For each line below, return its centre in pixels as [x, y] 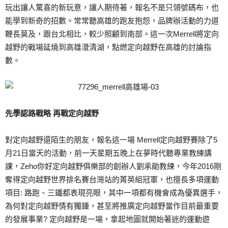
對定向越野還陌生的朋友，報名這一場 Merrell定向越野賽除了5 [111, 140]
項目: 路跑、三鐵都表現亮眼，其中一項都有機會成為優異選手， [114, 193]
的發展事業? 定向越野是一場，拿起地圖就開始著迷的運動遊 [107, 219]
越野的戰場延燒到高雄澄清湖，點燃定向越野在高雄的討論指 [108, 47]
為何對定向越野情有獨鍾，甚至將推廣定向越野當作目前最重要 [112, 206]
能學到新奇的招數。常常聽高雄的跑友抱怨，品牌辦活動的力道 [112, 21]
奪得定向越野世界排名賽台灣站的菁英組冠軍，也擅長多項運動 [112, 179]
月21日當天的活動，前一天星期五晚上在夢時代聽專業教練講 [108, 153]
